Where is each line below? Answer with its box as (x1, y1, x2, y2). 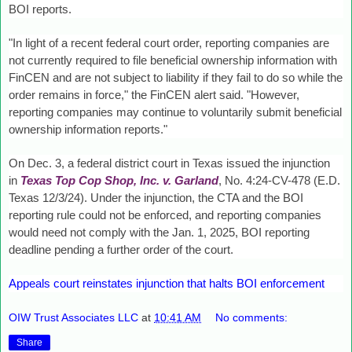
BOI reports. (9, 2, 71, 16)
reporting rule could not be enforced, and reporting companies (9, 207, 321, 222)
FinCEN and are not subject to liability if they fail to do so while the (9, 71, 343, 85)
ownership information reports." (9, 123, 167, 137)
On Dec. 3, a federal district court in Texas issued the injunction (9, 156, 330, 170)
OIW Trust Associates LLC (9, 311, 138, 324)
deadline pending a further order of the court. (9, 242, 233, 256)
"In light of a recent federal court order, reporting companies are (9, 36, 329, 50)
